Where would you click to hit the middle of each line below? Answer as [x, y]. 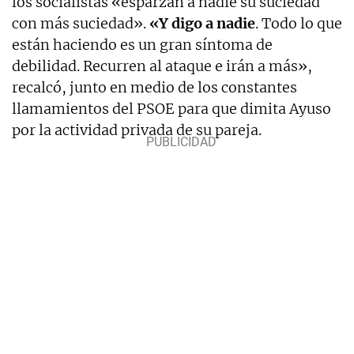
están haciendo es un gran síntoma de [142, 44]
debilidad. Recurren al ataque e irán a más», [162, 66]
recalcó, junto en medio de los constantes [154, 87]
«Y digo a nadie [202, 23]
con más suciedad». [81, 23]
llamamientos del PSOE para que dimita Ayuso [171, 108]
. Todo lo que [299, 23]
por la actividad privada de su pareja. [137, 130]
